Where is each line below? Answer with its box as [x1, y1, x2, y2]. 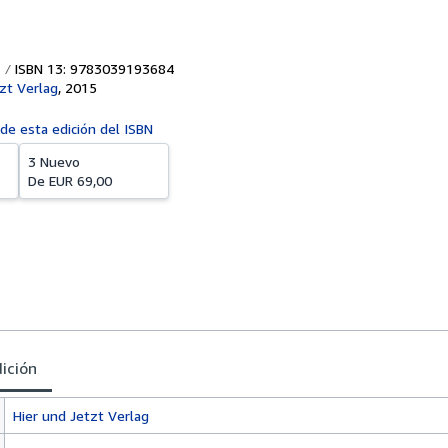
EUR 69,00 [49, 172, 112, 189]
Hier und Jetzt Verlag [13, 407, 149, 424]
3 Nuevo [28, 153, 80, 170]
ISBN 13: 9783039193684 [10, 60, 174, 77]
